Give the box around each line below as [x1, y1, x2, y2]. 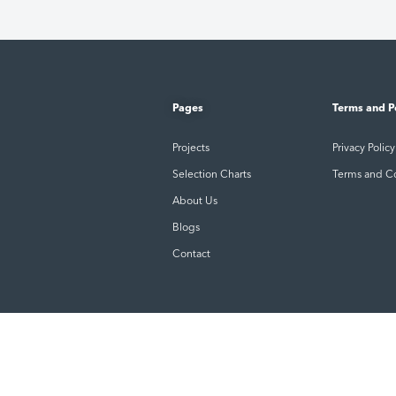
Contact [171, 249, 210, 261]
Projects [171, 143, 209, 155]
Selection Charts [171, 170, 251, 181]
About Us [171, 196, 217, 208]
